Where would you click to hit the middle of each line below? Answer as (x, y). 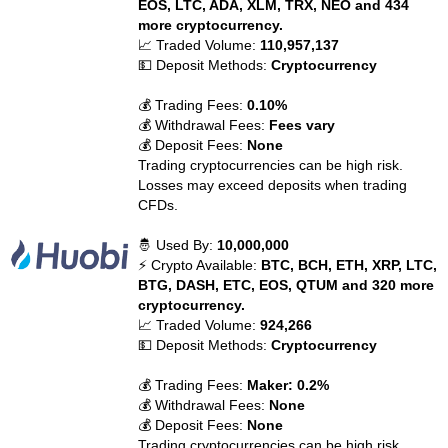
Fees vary (302, 125)
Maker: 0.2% (288, 385)
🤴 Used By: (178, 245)
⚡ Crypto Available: (200, 265)
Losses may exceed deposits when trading (273, 185)
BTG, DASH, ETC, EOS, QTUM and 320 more (286, 285)
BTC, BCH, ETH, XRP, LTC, (349, 265)
